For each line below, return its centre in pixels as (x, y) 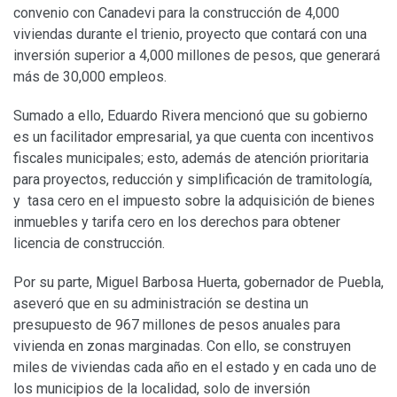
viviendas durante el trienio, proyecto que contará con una (190, 34)
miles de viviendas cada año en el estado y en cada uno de (195, 367)
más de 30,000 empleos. (90, 76)
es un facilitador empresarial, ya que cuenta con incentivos (194, 136)
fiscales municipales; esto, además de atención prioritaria (191, 158)
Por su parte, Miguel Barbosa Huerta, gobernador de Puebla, (198, 282)
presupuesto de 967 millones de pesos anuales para (177, 324)
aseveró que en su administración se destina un (161, 303)
